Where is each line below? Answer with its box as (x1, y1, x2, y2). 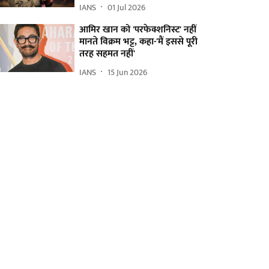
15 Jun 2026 (107, 65, 148, 79)
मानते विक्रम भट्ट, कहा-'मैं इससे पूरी (79, 34, 198, 50)
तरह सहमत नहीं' (79, 46, 136, 62)
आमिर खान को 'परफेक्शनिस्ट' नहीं (79, 22, 197, 38)
